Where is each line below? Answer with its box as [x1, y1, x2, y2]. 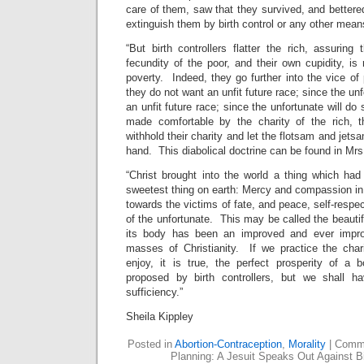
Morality [288, 338, 326, 350]
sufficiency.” [126, 286, 183, 298]
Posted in [128, 338, 175, 350]
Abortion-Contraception [175, 338, 282, 350]
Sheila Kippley [126, 310, 193, 323]
